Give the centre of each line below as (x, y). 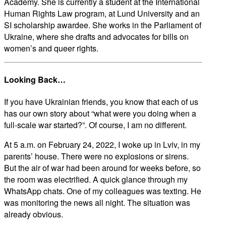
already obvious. (34, 214)
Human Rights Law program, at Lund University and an (102, 13)
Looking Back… (35, 80)
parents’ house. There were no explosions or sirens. (96, 156)
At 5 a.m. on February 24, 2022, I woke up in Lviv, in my (102, 145)
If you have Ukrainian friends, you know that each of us (101, 102)
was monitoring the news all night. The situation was (97, 203)
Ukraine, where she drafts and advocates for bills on (96, 36)
